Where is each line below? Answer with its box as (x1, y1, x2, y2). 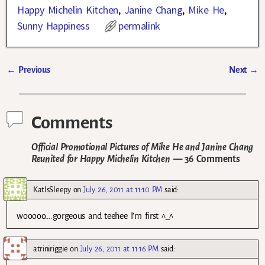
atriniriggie (33, 244, 68, 254)
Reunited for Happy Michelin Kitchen (31, 154, 170, 164)
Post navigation (7, 75, 94, 90)
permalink (118, 18, 160, 33)
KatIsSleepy (33, 185, 71, 194)
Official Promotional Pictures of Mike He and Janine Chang (31, 142, 254, 153)
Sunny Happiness (17, 18, 90, 33)
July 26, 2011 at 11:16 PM (80, 244, 159, 254)
